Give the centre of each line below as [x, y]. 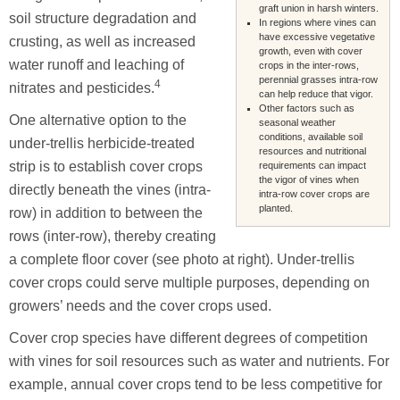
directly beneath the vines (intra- [110, 189]
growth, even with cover [311, 50]
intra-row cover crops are [314, 193]
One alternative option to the [98, 120]
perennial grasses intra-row [318, 79]
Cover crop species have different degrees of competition [188, 337]
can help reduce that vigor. [316, 93]
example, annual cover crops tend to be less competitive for [196, 384]
